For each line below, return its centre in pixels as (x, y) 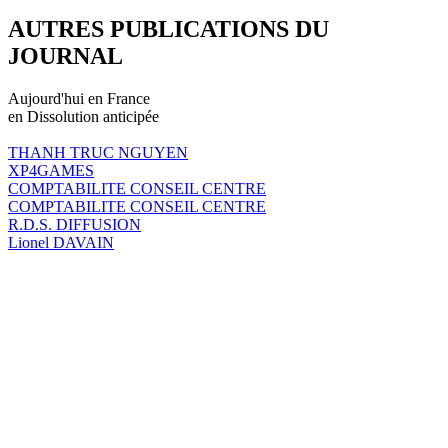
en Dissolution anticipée (83, 116)
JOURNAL (65, 55)
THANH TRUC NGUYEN (98, 152)
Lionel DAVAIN (61, 242)
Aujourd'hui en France (79, 98)
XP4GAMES (51, 170)
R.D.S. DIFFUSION (74, 224)
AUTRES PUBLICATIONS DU (168, 28)
